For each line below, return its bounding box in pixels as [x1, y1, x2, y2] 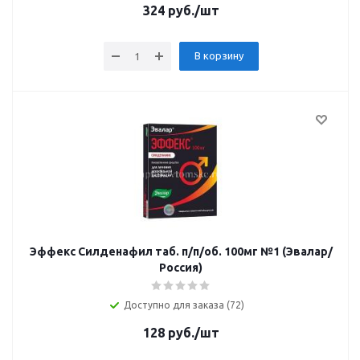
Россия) [159, 261, 202, 274]
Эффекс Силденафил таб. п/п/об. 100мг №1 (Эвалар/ [29, 245, 333, 258]
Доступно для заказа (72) [124, 300, 244, 310]
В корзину [194, 50, 243, 61]
